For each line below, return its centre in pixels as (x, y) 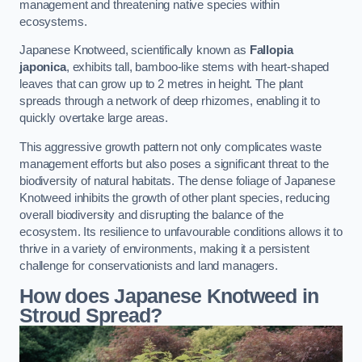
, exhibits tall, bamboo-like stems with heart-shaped (198, 67)
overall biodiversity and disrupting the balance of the (152, 215)
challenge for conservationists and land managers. (149, 265)
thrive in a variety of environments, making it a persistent (164, 248)
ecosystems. (53, 21)
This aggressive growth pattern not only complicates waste (170, 147)
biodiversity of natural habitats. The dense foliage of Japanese (177, 181)
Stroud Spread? (91, 315)
